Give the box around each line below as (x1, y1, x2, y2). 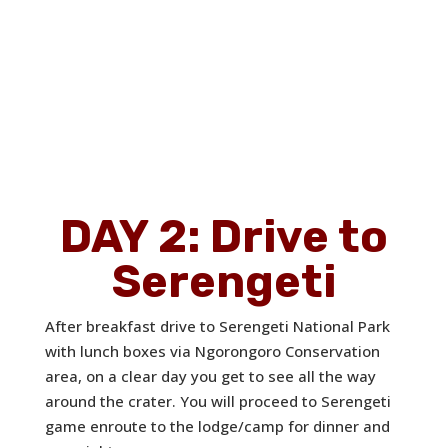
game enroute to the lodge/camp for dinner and (44, 416, 390, 437)
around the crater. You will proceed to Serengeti (44, 391, 391, 412)
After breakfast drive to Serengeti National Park (44, 316, 390, 337)
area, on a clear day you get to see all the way (44, 366, 376, 387)
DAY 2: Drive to (59, 210, 388, 264)
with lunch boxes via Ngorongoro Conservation (44, 341, 380, 362)
